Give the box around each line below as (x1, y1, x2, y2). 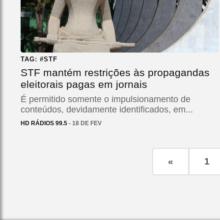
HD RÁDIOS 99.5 (21, 119, 67, 127)
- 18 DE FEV (67, 119, 102, 127)
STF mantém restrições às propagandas (21, 66, 210, 78)
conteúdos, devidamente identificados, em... (21, 104, 193, 114)
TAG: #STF (21, 55, 57, 63)
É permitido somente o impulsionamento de (21, 94, 191, 104)
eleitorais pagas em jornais (21, 78, 147, 90)
